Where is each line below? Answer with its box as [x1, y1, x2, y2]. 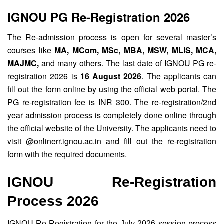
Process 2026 [7, 193, 99, 209]
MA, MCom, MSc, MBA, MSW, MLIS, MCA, [51, 44, 216, 56]
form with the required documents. [7, 148, 127, 160]
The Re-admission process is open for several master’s [7, 31, 216, 43]
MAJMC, [7, 57, 39, 69]
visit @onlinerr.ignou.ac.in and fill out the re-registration [7, 135, 216, 147]
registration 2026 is [7, 70, 80, 82]
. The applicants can [141, 70, 216, 82]
